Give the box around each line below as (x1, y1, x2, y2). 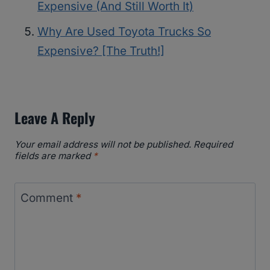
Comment (20, 190, 76, 205)
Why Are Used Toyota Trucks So (37, 24, 211, 39)
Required (193, 138, 233, 150)
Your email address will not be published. (14, 138, 191, 150)
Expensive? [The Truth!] (37, 43, 165, 58)
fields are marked (14, 149, 93, 162)
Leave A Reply (14, 107, 95, 129)
